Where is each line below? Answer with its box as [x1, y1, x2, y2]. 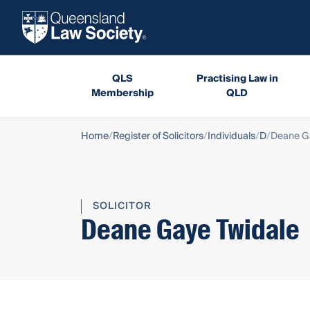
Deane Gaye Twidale [81, 212, 300, 248]
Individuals [208, 127, 255, 145]
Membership [91, 84, 154, 102]
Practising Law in [196, 70, 278, 87]
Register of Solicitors [113, 127, 203, 145]
